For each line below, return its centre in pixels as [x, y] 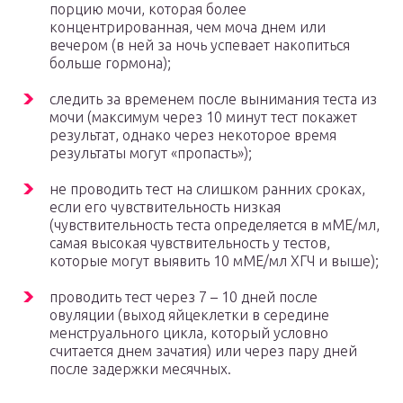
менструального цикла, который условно [189, 333]
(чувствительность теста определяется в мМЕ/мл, [215, 225]
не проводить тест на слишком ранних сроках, [207, 189]
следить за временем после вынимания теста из [213, 99]
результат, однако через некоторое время [193, 135]
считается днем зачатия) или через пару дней [203, 351]
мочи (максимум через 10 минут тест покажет [203, 117]
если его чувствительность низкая [165, 207]
